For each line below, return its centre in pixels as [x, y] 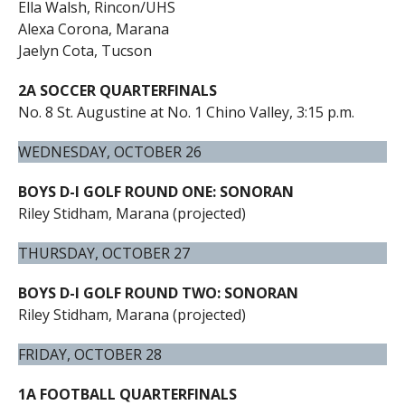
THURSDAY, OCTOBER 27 [104, 253]
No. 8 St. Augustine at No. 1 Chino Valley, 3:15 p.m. [186, 112]
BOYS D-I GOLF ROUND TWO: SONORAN [158, 292]
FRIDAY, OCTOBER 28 [89, 354]
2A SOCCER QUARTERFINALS [117, 90]
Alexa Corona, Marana [93, 28]
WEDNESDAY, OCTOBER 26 [109, 151]
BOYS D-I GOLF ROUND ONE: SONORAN [155, 191]
